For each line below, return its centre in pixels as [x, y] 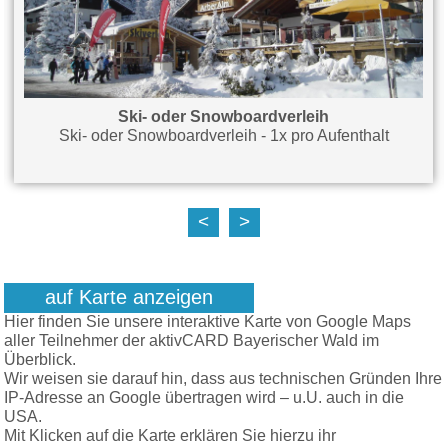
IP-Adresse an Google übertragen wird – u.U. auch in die [204, 398]
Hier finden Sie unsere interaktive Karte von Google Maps [208, 322]
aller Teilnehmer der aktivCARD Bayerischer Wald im [192, 341]
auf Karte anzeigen [129, 298]
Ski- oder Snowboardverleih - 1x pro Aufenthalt [223, 135]
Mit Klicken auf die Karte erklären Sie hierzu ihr [170, 436]
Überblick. [40, 360]
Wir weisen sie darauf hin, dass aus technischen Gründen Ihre [223, 379]
